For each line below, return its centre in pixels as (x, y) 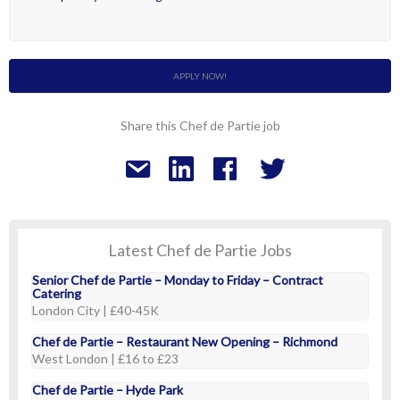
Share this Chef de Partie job (200, 125)
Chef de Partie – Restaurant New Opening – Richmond (185, 342)
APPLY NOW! (200, 76)
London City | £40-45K (96, 310)
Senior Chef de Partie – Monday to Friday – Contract (178, 280)
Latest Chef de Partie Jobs (200, 250)
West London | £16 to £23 (105, 358)
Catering (57, 293)
